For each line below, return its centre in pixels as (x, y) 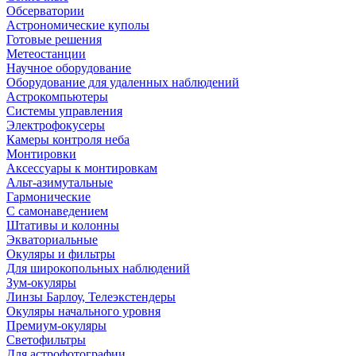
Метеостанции (46, 54)
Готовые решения (54, 39)
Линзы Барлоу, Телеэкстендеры (91, 297)
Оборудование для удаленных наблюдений (123, 82)
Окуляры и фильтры (61, 254)
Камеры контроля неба (68, 139)
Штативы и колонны (63, 225)
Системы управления (64, 111)
